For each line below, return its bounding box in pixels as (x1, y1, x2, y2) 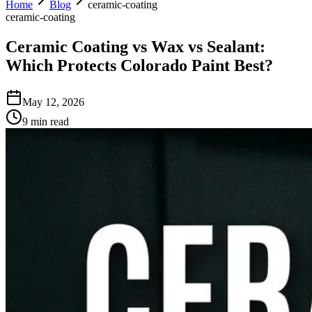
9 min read (22, 115, 69, 127)
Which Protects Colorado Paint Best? (6, 56, 273, 75)
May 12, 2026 (22, 95, 84, 108)
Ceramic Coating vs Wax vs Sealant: (6, 37, 265, 56)
